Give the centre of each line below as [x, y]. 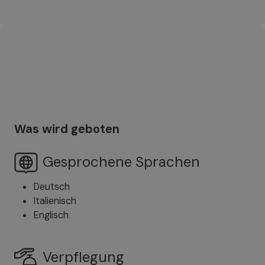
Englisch [51, 215]
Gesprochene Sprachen [121, 161]
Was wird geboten [67, 129]
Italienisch [55, 201]
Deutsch [51, 186]
